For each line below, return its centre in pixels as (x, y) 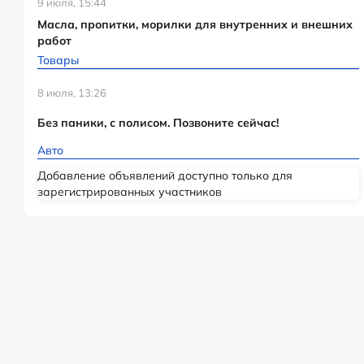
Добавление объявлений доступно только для (165, 175)
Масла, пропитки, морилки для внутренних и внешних (195, 24)
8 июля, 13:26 (72, 93)
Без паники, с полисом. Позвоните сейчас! (158, 123)
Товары (58, 60)
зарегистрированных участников (130, 192)
